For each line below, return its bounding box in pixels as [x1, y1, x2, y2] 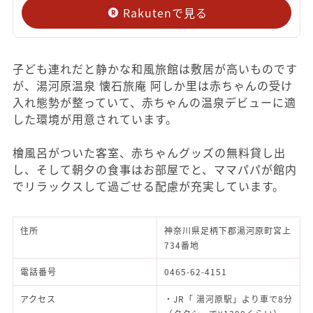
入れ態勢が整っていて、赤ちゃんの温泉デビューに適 [13, 94, 296, 111]
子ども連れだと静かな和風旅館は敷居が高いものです [13, 60, 298, 78]
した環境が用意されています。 [13, 110, 177, 128]
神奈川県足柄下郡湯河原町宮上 [164, 224, 291, 237]
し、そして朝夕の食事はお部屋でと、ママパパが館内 [13, 161, 297, 178]
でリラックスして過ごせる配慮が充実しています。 [13, 177, 284, 195]
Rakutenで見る [122, 4, 208, 22]
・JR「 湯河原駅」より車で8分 [164, 293, 293, 305]
